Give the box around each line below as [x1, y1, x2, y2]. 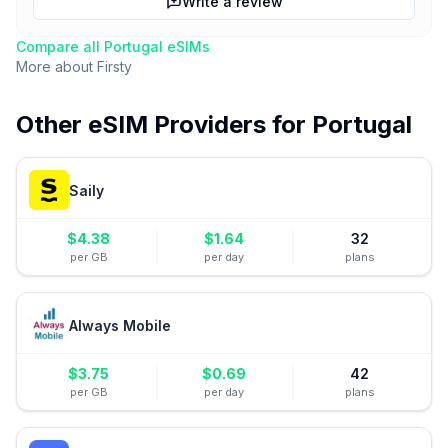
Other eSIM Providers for [16, 110, 312, 139]
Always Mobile [69, 316, 171, 334]
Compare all [16, 38, 104, 55]
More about [16, 58, 97, 75]
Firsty [97, 58, 132, 75]
